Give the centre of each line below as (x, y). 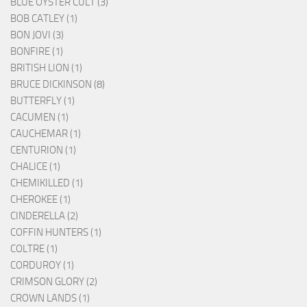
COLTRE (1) (34, 249)
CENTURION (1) (43, 150)
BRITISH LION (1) (46, 68)
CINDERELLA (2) (44, 216)
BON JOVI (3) (37, 35)
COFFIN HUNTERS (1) (56, 233)
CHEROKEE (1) (40, 200)
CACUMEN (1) (39, 118)
